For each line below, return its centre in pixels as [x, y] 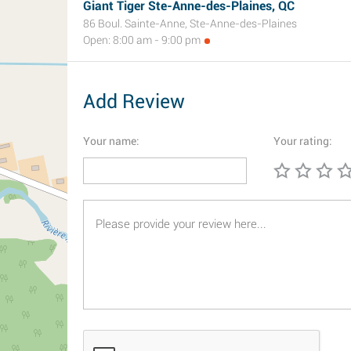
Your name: [111, 141]
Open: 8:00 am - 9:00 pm [142, 40]
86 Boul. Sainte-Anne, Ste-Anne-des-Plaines [190, 24]
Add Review [134, 101]
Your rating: [303, 141]
